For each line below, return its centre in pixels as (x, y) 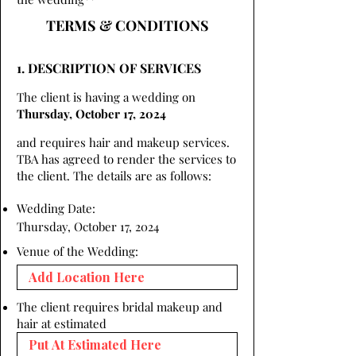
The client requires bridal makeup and (120, 307)
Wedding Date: (58, 208)
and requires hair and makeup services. (123, 142)
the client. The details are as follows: (114, 176)
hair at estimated (62, 323)
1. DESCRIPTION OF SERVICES (109, 68)
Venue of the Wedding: (77, 251)
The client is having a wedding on (106, 97)
